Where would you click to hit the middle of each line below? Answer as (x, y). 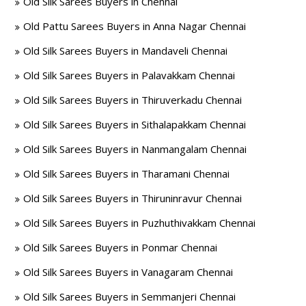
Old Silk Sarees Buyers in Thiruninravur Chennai (133, 198)
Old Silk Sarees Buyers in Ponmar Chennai (121, 247)
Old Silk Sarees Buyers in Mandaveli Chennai (126, 51)
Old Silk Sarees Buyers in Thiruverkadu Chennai (133, 100)
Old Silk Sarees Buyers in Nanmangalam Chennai (135, 149)
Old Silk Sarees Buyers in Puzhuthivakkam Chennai (140, 223)
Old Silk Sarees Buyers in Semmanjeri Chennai (130, 296)
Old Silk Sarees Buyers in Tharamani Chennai (127, 173)
